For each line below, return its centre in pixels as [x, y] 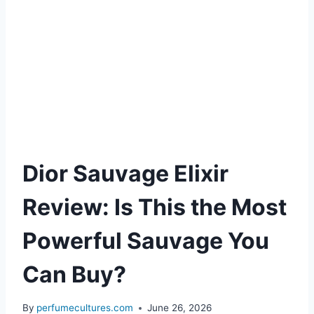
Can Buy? [74, 274]
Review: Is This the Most [155, 207]
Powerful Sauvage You [146, 240]
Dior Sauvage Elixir [125, 173]
